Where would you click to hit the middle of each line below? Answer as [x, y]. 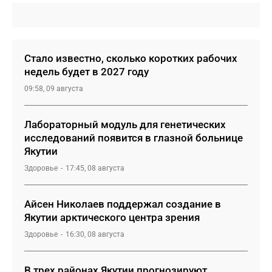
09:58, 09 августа [54, 89]
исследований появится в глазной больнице [134, 138]
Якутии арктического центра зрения [112, 217]
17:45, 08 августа [95, 168]
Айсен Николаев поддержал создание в [123, 204]
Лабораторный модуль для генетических [125, 124]
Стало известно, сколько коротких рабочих [131, 58]
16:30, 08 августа [95, 234]
